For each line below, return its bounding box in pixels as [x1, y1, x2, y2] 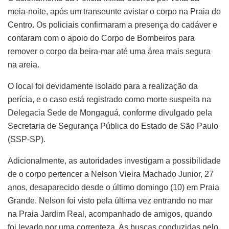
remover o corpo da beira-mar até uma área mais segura [8, 47, 211, 56]
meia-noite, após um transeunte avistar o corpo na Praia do [8, 7, 221, 16]
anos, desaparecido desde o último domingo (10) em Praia [8, 183, 219, 192]
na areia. [8, 60, 39, 70]
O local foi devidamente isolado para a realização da [8, 82, 198, 91]
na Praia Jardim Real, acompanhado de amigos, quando [8, 210, 212, 219]
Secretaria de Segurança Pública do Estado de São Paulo [8, 122, 218, 131]
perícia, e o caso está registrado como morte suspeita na [8, 95, 211, 104]
